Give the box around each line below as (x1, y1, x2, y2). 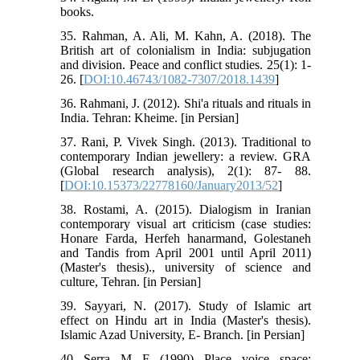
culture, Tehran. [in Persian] (60, 274, 202, 288)
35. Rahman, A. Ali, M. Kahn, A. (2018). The (60, 28, 311, 43)
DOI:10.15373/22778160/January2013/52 (64, 178, 279, 192)
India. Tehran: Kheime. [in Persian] (60, 110, 239, 125)
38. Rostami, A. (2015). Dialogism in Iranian (60, 202, 311, 216)
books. (60, 4, 95, 18)
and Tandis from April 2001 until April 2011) (60, 245, 311, 260)
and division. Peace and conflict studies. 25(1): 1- (60, 57, 311, 72)
